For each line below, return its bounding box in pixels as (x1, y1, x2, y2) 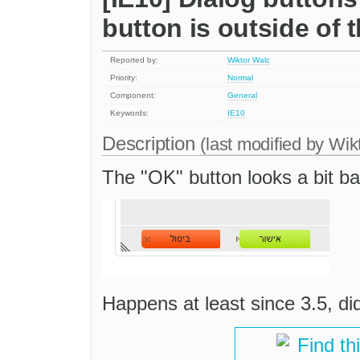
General (227, 91, 258, 100)
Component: (110, 91, 157, 100)
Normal (227, 73, 254, 83)
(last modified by (200, 134, 329, 155)
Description (102, 133, 201, 155)
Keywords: (110, 108, 149, 118)
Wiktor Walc (227, 55, 271, 65)
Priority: (110, 73, 138, 83)
